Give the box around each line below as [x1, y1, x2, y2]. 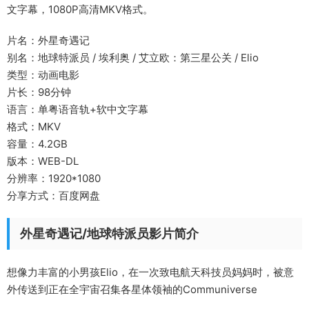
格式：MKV [7, 120, 61, 133]
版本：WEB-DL [7, 154, 79, 168]
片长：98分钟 [7, 86, 71, 99]
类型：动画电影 [7, 68, 79, 81]
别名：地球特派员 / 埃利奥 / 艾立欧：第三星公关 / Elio [7, 51, 259, 64]
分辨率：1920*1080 [7, 172, 101, 185]
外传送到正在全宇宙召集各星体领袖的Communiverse [7, 283, 257, 296]
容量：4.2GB [7, 137, 68, 150]
